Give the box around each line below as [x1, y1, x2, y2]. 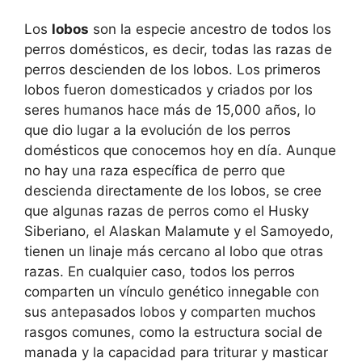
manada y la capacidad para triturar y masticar [24, 343, 328, 360]
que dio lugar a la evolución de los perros [24, 121, 291, 138]
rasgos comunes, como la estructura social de [24, 323, 322, 340]
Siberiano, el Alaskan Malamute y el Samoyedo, [24, 222, 334, 239]
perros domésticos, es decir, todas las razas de [24, 40, 332, 57]
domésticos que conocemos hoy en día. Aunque [24, 141, 336, 158]
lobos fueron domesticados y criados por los [24, 81, 313, 98]
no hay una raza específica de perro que [24, 162, 285, 179]
